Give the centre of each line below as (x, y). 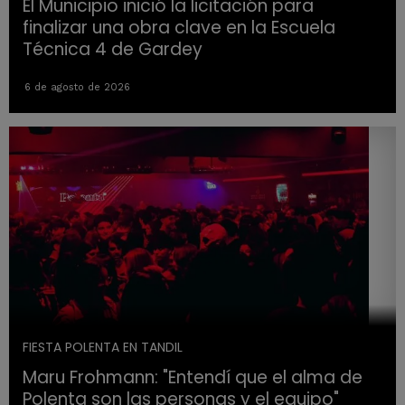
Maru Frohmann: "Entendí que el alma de (193, 378)
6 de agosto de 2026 (77, 88)
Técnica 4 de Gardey (113, 50)
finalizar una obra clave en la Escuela (179, 28)
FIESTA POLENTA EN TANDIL (103, 348)
